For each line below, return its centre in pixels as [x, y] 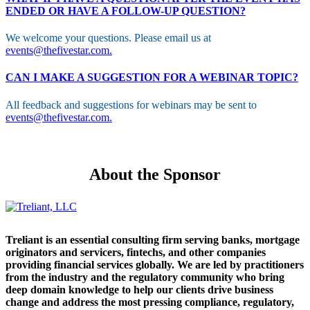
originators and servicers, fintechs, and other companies [136, 252]
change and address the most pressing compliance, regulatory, [150, 302]
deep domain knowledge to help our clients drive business [139, 289]
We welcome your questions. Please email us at [108, 37]
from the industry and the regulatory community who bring [145, 277]
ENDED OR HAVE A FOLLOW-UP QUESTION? [126, 10]
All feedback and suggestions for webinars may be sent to [131, 104]
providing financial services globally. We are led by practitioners [155, 264]
